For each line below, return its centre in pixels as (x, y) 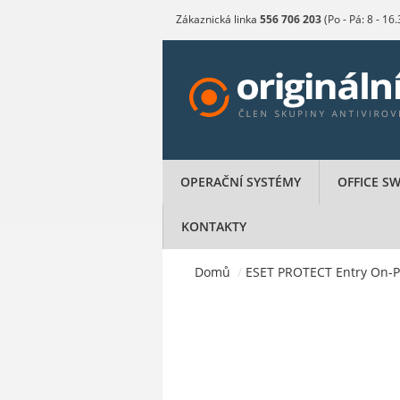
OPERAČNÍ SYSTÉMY (241, 182)
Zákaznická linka (218, 19)
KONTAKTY (214, 226)
